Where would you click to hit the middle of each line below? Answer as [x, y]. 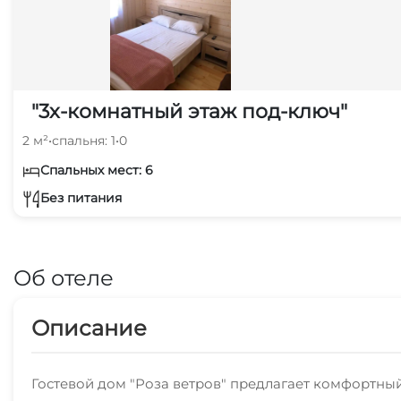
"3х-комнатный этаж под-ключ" [189, 111]
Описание [89, 328]
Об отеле [64, 278]
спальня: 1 [84, 141]
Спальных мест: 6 [97, 170]
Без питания [81, 197]
